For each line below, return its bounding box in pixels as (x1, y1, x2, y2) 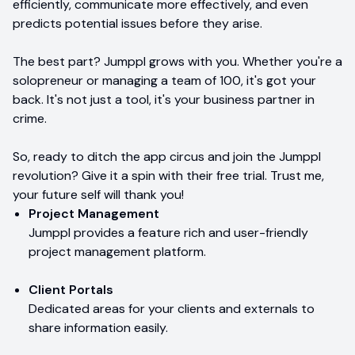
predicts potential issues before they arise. (13, 14, 262, 32)
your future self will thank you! (13, 185, 184, 203)
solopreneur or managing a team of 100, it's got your (13, 71, 316, 89)
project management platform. (29, 242, 206, 260)
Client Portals (29, 281, 113, 298)
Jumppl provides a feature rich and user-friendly (29, 223, 308, 241)
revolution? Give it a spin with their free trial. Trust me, (13, 166, 324, 184)
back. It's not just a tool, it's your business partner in (13, 90, 315, 108)
